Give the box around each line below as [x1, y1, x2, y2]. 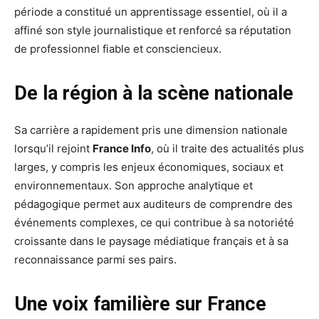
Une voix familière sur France [14, 293, 266, 316]
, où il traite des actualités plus [151, 142, 304, 156]
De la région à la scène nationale [14, 82, 293, 105]
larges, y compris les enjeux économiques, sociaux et [14, 160, 283, 174]
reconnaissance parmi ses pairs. [14, 253, 177, 267]
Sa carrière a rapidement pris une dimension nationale [14, 123, 288, 137]
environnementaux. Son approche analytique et [14, 179, 253, 193]
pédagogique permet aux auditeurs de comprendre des [14, 197, 293, 211]
